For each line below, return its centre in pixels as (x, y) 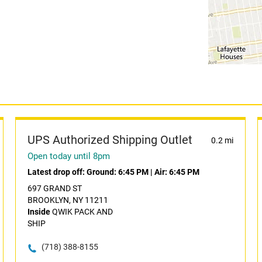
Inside (39, 212)
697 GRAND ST (54, 188)
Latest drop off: (57, 172)
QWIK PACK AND (81, 212)
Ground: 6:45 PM (117, 172)
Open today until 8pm (68, 156)
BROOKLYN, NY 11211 (68, 200)
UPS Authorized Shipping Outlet (110, 140)
